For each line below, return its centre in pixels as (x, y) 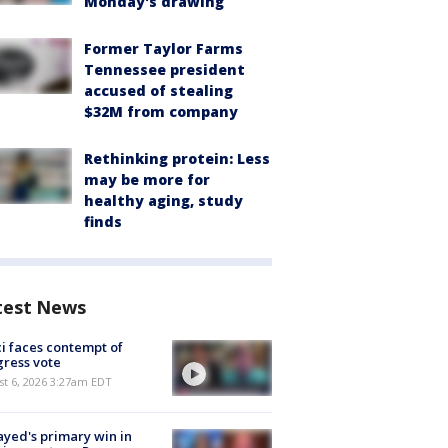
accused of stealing (158, 90)
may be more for (147, 179)
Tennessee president (164, 69)
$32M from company (161, 111)
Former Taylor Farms (163, 48)
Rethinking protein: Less (177, 158)
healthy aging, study (163, 200)
